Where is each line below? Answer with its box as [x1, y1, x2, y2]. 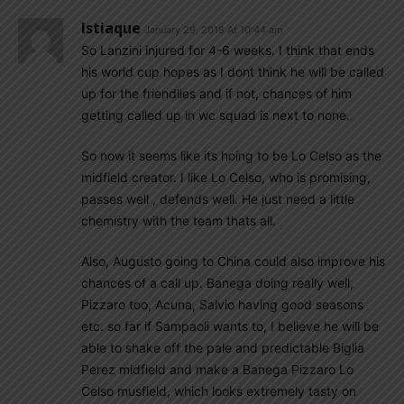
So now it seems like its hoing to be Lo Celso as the [81, 147, 381, 163]
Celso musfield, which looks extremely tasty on [81, 382, 356, 399]
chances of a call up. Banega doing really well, [81, 274, 353, 290]
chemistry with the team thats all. [81, 212, 276, 228]
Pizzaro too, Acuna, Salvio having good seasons [81, 296, 363, 312]
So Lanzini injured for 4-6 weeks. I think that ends [81, 41, 374, 58]
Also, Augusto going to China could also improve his [81, 252, 385, 269]
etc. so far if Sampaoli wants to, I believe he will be [81, 317, 379, 334]
